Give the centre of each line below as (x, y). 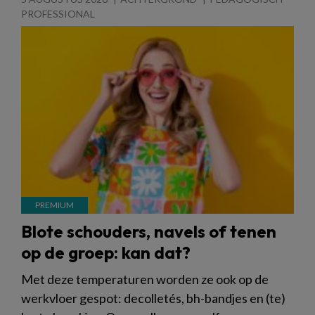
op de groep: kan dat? (106, 252)
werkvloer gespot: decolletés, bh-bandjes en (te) (153, 298)
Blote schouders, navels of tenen (149, 231)
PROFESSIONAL (58, 13)
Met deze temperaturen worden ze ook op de (145, 279)
